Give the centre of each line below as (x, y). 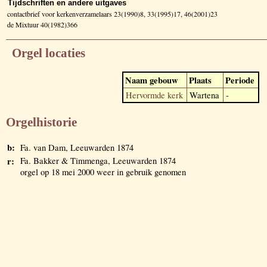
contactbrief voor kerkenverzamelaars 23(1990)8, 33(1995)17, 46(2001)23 (112, 13)
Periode (240, 80)
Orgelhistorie (41, 122)
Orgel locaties (49, 53)
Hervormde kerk (154, 95)
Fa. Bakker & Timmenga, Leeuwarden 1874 (98, 161)
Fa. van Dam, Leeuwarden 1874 (77, 148)
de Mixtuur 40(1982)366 (42, 24)
